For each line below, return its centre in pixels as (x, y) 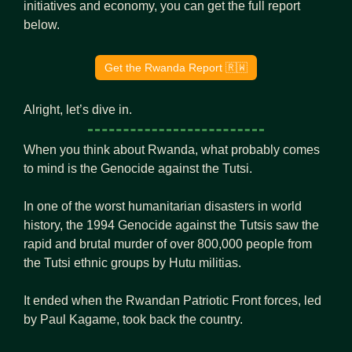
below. (42, 24)
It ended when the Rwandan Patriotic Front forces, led (172, 300)
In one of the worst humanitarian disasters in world (163, 206)
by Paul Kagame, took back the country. (133, 319)
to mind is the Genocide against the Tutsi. (138, 168)
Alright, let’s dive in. (78, 109)
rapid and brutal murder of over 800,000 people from (168, 244)
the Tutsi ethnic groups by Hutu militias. (132, 262)
